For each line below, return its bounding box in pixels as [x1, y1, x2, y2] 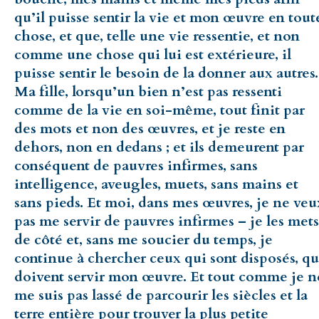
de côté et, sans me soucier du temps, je [14, 229, 273, 249]
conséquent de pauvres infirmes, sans [14, 155, 258, 175]
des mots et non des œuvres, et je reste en [14, 118, 286, 138]
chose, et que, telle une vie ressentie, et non [14, 26, 300, 46]
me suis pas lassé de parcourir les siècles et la [14, 285, 308, 305]
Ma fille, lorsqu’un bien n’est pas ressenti [14, 81, 282, 101]
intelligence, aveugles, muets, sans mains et [14, 174, 298, 194]
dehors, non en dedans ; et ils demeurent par [14, 137, 304, 157]
